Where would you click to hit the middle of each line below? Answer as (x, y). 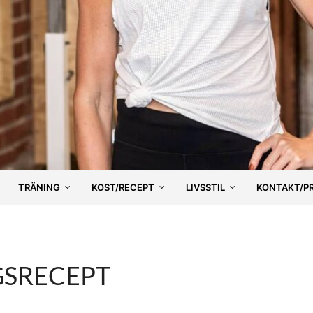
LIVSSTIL (205, 187)
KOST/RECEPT (123, 187)
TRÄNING (39, 187)
